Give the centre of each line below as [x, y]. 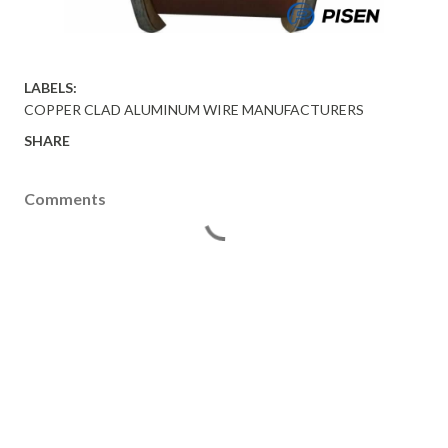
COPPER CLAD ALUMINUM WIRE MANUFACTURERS [194, 109]
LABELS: [50, 87]
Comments [65, 198]
